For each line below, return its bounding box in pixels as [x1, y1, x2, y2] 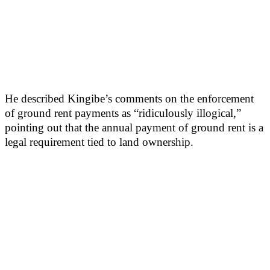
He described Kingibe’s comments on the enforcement [5, 92, 254, 105]
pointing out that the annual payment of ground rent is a [5, 121, 263, 134]
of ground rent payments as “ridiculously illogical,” [5, 107, 241, 120]
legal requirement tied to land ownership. [5, 136, 193, 149]
